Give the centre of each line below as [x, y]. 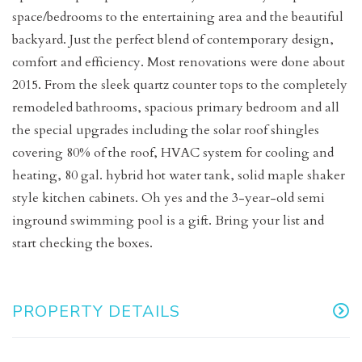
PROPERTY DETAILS [96, 312]
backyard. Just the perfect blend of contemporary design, [173, 40]
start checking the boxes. [82, 244]
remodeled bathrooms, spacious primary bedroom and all [176, 108]
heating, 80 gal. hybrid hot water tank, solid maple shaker [179, 176]
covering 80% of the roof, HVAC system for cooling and [173, 153]
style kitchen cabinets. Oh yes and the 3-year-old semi [168, 198]
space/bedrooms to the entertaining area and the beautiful [178, 17]
